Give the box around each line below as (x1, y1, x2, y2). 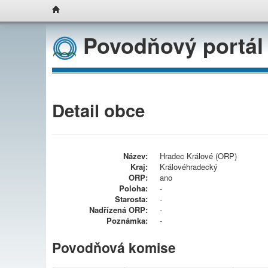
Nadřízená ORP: (89, 203, 148, 215)
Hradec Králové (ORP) (160, 150, 237, 162)
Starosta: (115, 193, 148, 205)
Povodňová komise (52, 237, 176, 257)
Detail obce (52, 97, 145, 123)
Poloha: (119, 182, 148, 194)
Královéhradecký (160, 160, 218, 172)
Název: (123, 150, 148, 162)
